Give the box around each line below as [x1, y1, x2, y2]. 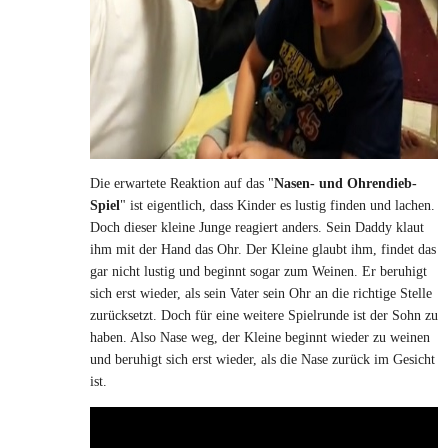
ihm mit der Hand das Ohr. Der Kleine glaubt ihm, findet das [90, 241, 436, 257]
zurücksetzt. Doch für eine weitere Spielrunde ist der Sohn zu [90, 307, 438, 323]
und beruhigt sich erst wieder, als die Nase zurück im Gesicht [90, 351, 435, 367]
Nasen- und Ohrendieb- [274, 175, 417, 191]
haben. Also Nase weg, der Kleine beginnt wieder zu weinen [90, 329, 430, 345]
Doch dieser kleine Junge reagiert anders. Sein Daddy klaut [90, 219, 424, 235]
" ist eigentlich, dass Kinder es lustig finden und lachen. [120, 197, 435, 213]
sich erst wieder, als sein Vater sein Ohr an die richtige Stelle [90, 285, 432, 301]
